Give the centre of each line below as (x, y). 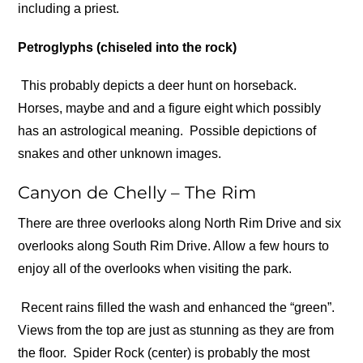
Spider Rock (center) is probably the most (190, 352)
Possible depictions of (252, 130)
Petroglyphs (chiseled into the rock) (128, 47)
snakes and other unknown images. (120, 153)
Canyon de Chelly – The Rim (137, 193)
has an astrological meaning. (102, 130)
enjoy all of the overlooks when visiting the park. (157, 269)
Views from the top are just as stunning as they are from (176, 330)
